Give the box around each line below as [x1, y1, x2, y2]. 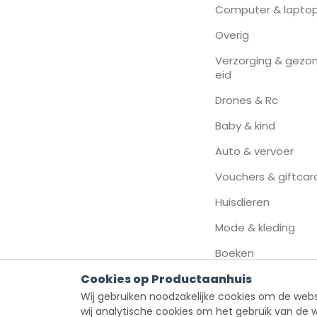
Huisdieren [215, 195, 270, 209]
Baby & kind [215, 118, 275, 133]
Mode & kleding [215, 220, 295, 235]
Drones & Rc [215, 93, 278, 108]
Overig [215, 28, 249, 42]
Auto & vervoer [215, 144, 294, 158]
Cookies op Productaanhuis [81, 271, 252, 287]
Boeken [215, 246, 254, 260]
